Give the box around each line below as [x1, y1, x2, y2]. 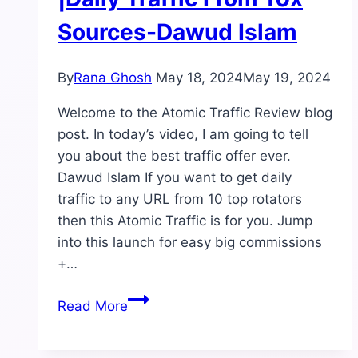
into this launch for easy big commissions [58, 234, 322, 251]
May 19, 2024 [243, 70, 331, 86]
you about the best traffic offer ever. [58, 148, 291, 165]
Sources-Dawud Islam [58, 18, 297, 46]
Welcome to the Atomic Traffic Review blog [58, 105, 332, 121]
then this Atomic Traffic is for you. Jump [58, 213, 312, 229]
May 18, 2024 [156, 70, 243, 86]
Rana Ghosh [74, 70, 152, 86]
